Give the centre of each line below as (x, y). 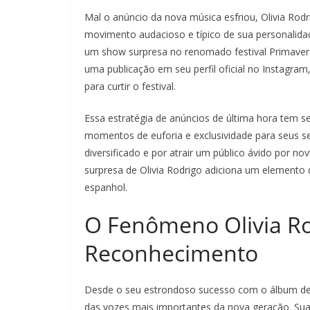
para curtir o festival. (130, 86)
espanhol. (106, 187)
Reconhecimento (171, 253)
